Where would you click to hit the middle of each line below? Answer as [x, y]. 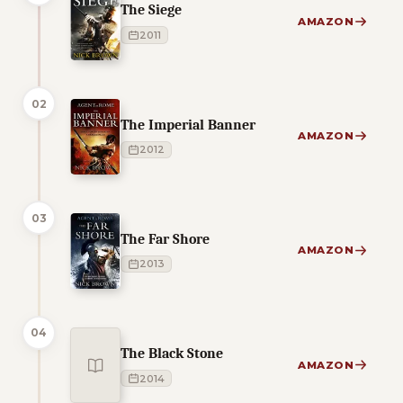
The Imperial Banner [188, 124]
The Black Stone [172, 354]
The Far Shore [165, 238]
